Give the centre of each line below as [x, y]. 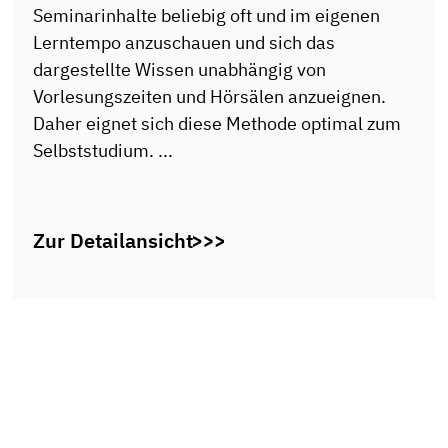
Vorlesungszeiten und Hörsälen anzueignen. [210, 97]
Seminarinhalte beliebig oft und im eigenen [207, 16]
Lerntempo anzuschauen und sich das [184, 43]
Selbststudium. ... [103, 151]
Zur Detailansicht [113, 240]
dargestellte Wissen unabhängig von [180, 70]
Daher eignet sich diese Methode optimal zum [217, 124]
